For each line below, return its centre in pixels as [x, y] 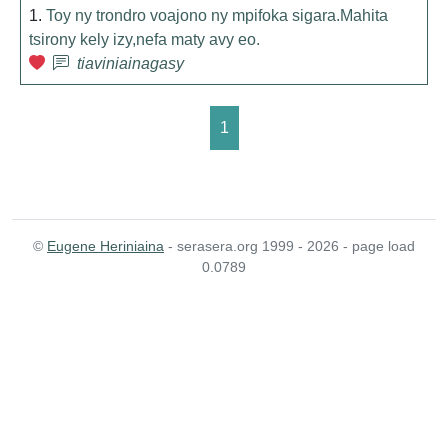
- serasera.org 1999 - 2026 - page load [289, 246]
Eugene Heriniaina [105, 246]
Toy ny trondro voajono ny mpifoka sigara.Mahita [217, 15]
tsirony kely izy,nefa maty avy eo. [144, 39]
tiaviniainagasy [130, 63]
